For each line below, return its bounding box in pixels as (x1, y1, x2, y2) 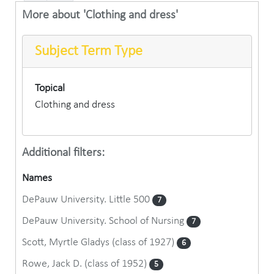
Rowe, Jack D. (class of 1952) (22, 258, 149, 270)
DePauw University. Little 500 (22, 194, 152, 206)
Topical (35, 83, 65, 94)
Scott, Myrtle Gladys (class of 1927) (22, 237, 177, 248)
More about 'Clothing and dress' (22, 9, 178, 21)
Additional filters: (22, 147, 105, 159)
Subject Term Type (35, 44, 143, 59)
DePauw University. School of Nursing (22, 215, 187, 227)
